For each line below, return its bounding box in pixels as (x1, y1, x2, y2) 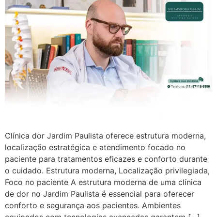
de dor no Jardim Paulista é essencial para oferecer (5, 189, 194, 199)
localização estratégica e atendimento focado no (5, 142, 186, 153)
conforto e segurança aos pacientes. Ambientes (5, 201, 181, 211)
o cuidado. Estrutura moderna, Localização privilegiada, (5, 166, 210, 176)
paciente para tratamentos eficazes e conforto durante (5, 154, 207, 164)
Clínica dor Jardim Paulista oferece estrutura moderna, (5, 131, 206, 141)
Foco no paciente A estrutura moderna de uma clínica (5, 177, 201, 187)
